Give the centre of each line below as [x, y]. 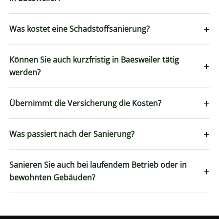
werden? [25, 72]
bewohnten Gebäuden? [53, 177]
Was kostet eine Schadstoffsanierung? [80, 29]
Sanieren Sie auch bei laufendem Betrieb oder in [98, 164]
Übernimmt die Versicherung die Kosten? [86, 103]
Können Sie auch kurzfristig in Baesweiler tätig [94, 59]
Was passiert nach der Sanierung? [72, 134]
